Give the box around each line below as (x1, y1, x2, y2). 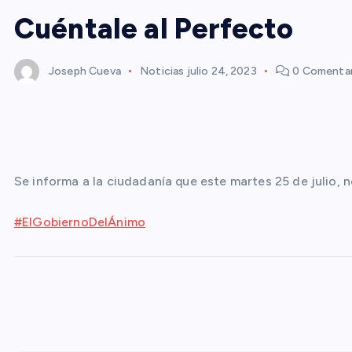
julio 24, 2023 (186, 64, 257, 78)
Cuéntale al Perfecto (14, 12, 294, 46)
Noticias (140, 64, 185, 78)
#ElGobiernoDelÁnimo (14, 214, 146, 229)
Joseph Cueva (49, 64, 121, 78)
